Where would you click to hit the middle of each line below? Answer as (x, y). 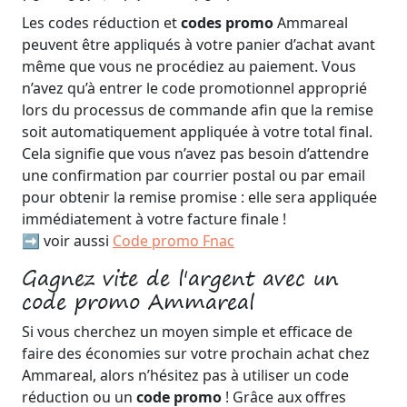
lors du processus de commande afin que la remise (198, 110)
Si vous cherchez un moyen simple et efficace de (187, 332)
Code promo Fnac (174, 241)
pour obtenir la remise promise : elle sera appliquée (199, 197)
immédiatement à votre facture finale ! (154, 219)
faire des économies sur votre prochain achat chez (196, 353)
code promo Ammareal (138, 302)
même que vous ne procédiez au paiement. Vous (189, 66)
